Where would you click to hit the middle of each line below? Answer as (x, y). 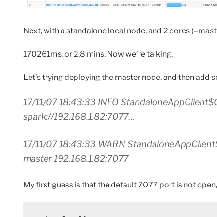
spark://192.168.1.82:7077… (79, 116)
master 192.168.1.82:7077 (76, 158)
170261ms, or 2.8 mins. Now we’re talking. (98, 54)
